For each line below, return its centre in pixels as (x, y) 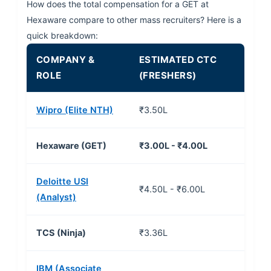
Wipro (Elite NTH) (74, 110)
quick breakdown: (62, 36)
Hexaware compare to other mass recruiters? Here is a (134, 20)
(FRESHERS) (168, 76)
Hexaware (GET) (71, 146)
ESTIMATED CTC (178, 60)
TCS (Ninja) (61, 233)
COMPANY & (65, 60)
